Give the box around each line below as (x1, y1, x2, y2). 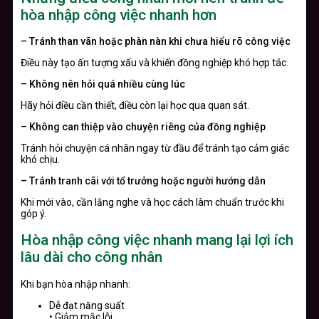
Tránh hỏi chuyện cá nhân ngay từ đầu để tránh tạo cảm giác (21, 142, 289, 154)
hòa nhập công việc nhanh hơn (21, 6, 216, 23)
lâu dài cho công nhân (21, 249, 162, 266)
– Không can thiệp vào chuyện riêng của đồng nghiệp (21, 120, 266, 132)
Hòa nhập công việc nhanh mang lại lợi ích (21, 231, 293, 249)
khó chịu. (21, 153, 60, 165)
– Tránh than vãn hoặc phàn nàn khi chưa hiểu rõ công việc (21, 35, 291, 47)
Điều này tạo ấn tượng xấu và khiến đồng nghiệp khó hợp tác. (21, 56, 288, 68)
